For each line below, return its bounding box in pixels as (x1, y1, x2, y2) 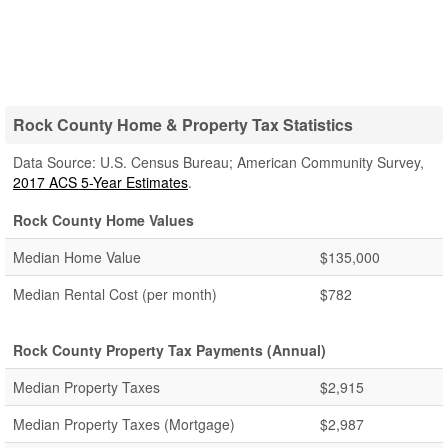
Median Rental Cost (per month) (13, 284, 217, 304)
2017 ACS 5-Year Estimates (13, 172, 188, 192)
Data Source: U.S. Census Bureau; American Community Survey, (13, 152, 424, 172)
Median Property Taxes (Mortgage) (13, 414, 235, 434)
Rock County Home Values (13, 210, 194, 230)
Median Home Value (13, 247, 141, 267)
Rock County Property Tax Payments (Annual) (13, 340, 326, 360)
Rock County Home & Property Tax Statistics (13, 113, 353, 136)
